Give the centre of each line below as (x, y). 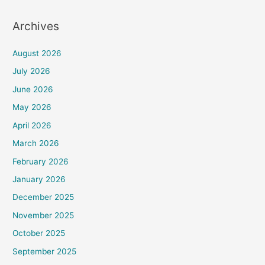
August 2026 (37, 54)
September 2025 (45, 251)
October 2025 (39, 233)
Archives (36, 26)
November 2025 (43, 215)
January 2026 (39, 179)
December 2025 (43, 197)
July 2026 (32, 71)
